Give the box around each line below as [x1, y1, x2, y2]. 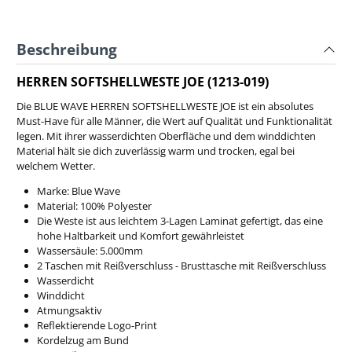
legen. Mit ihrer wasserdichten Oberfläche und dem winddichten [16, 129, 316, 144]
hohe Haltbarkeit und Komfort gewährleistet [36, 229, 244, 244]
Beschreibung [16, 38, 117, 60]
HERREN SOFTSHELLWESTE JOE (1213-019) [16, 72, 269, 90]
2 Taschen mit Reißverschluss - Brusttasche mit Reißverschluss [36, 258, 326, 273]
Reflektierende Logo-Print [36, 318, 157, 333]
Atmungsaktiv [36, 303, 102, 318]
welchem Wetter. [16, 159, 95, 174]
